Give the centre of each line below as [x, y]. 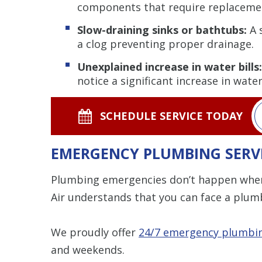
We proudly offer [95, 232]
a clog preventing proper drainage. [166, 44]
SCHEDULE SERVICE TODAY [172, 116]
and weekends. [88, 249]
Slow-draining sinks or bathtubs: [162, 30]
